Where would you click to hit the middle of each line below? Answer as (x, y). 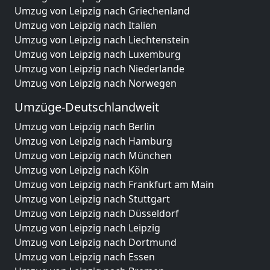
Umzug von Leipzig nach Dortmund (96, 242)
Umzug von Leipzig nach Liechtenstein (102, 40)
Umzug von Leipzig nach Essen (85, 257)
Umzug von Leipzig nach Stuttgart (92, 199)
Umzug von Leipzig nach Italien (86, 25)
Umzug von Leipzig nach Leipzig (87, 228)
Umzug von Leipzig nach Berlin (85, 127)
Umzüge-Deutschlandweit (87, 107)
